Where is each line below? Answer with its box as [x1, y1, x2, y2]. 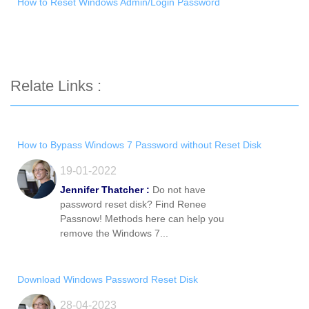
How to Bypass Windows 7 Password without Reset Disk [17, 139, 261, 151]
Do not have [150, 184, 206, 196]
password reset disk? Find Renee [60, 199, 206, 210]
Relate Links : [10, 77, 101, 95]
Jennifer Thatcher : [60, 184, 150, 196]
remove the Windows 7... [60, 228, 168, 239]
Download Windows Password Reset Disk [17, 274, 198, 286]
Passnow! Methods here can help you [60, 213, 224, 225]
